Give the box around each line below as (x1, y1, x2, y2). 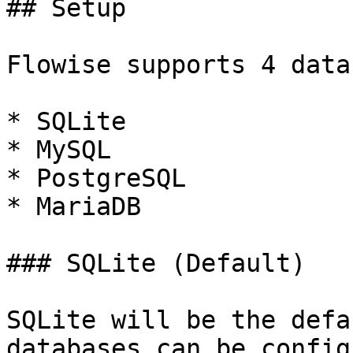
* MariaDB (6, 192, 141, 221)
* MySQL (6, 136, 111, 164)
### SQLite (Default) (6, 249, 306, 277)
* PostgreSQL (6, 164, 186, 192)
